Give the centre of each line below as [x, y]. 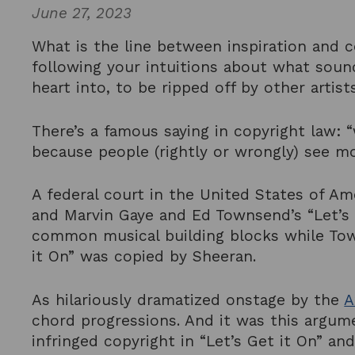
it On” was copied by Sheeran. [144, 257]
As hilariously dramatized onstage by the [188, 300]
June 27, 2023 [82, 13]
